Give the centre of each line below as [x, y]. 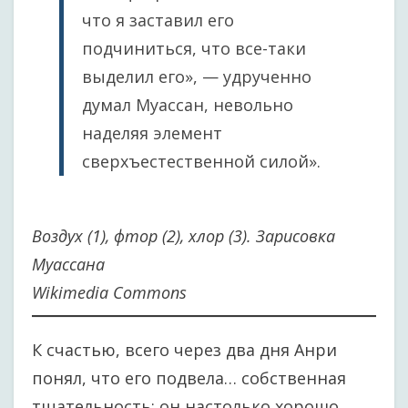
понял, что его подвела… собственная [189, 378]
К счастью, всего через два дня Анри [184, 350]
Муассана [68, 264]
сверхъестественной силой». [201, 161]
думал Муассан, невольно [188, 105]
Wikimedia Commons [109, 292]
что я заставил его [158, 20]
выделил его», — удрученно [197, 76]
